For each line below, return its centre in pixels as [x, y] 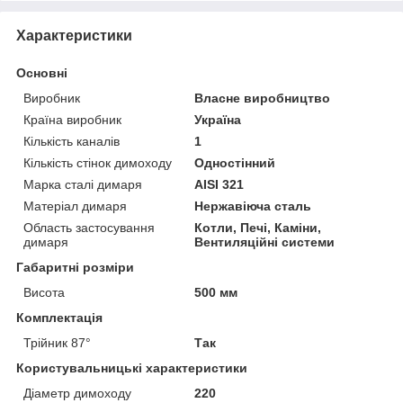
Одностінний [235, 162]
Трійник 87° [57, 342]
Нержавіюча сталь [253, 206]
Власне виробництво [263, 98]
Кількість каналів [72, 141]
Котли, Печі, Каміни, [258, 227]
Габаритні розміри [75, 267]
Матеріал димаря [75, 206]
